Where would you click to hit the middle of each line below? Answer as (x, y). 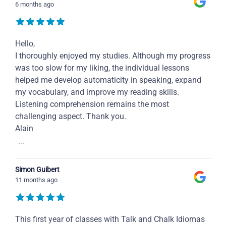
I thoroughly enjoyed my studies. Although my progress (113, 56)
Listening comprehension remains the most (92, 104)
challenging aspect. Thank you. (71, 117)
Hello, (25, 44)
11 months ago (36, 180)
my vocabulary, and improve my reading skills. (97, 92)
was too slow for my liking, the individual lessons (102, 68)
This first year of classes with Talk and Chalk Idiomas (110, 219)
